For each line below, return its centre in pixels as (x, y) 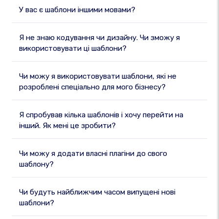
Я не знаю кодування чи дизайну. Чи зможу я (99, 38)
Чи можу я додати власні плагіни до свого (93, 153)
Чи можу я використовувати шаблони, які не (98, 76)
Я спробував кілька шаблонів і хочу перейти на (101, 115)
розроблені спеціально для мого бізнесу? (92, 87)
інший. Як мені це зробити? (67, 126)
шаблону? (36, 164)
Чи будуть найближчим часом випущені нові (97, 192)
